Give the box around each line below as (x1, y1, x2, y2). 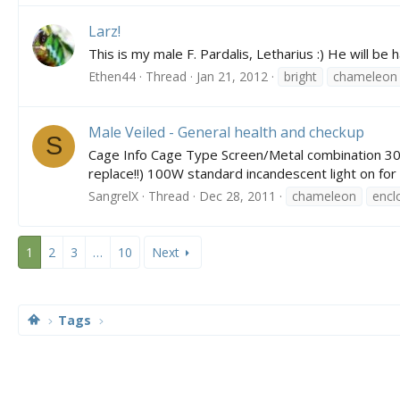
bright (284, 67, 317, 85)
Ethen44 (88, 67, 136, 85)
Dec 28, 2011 (199, 187, 276, 204)
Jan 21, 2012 (196, 67, 268, 85)
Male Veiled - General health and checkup (88, 122, 364, 143)
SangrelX (88, 187, 138, 204)
